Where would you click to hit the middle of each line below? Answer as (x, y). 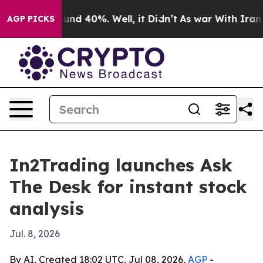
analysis (47, 208)
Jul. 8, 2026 (35, 234)
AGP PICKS (31, 19)
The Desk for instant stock (128, 187)
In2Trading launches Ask (121, 165)
